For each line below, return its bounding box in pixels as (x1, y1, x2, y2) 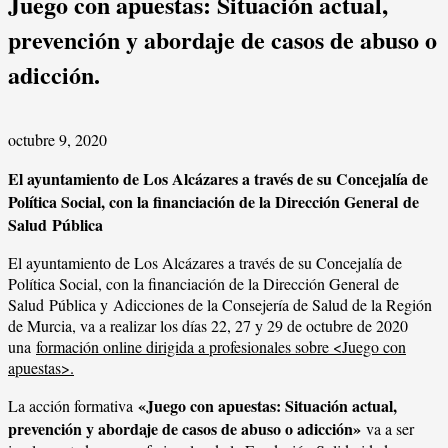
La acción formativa (8, 395, 138, 417)
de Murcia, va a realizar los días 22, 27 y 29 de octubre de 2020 (8, 315, 408, 337)
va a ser (361, 418, 414, 440)
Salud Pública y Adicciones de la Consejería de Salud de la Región (8, 294, 432, 316)
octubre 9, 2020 (8, 129, 107, 150)
